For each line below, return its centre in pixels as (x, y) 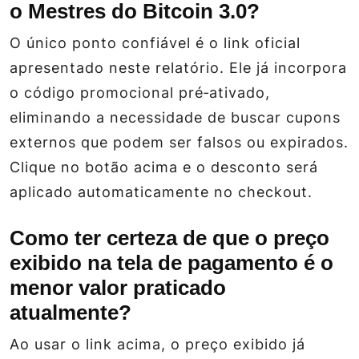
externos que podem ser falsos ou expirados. (179, 142)
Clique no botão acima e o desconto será (164, 167)
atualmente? (71, 312)
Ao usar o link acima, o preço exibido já (157, 344)
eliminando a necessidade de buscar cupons (175, 117)
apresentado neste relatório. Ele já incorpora (178, 67)
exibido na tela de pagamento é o (171, 262)
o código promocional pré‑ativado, (140, 92)
